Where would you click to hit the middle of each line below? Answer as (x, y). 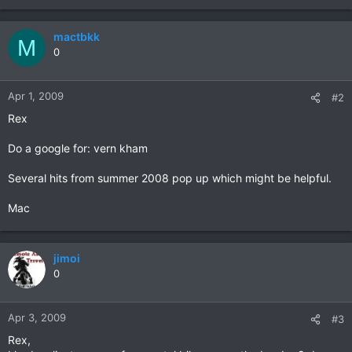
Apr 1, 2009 (36, 96)
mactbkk (77, 37)
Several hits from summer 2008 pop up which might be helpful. (170, 178)
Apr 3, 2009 (37, 317)
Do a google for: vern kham (78, 148)
